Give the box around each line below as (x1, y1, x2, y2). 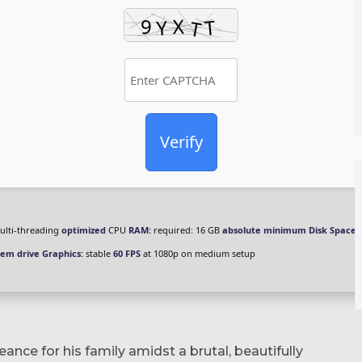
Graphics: (42, 247, 83, 259)
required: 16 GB (151, 224, 222, 236)
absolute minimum (222, 224, 306, 236)
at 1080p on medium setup (141, 247, 255, 259)
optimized (61, 224, 106, 236)
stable (83, 247, 113, 259)
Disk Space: (309, 224, 359, 236)
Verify (159, 131, 203, 153)
